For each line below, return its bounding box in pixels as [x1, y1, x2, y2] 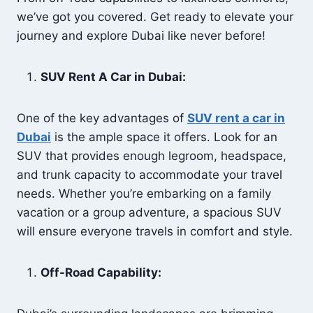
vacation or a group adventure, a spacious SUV [17, 205, 282, 219]
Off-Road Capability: [41, 265, 161, 279]
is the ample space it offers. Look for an [51, 130, 277, 144]
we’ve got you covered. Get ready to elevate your [17, 10, 293, 24]
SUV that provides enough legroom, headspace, [17, 149, 286, 163]
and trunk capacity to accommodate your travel [17, 168, 282, 182]
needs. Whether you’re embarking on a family [17, 187, 271, 201]
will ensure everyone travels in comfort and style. [17, 224, 293, 238]
